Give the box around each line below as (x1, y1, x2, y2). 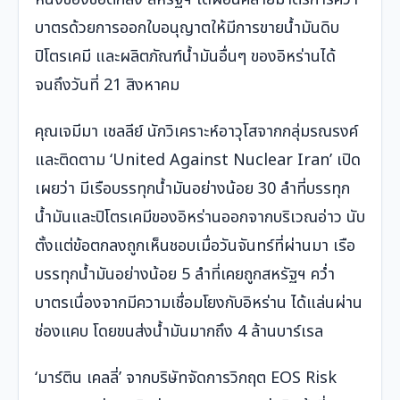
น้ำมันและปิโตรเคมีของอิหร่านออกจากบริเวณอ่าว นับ (35, 205, 365, 230)
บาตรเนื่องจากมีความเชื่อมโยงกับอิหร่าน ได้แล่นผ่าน (35, 291, 362, 316)
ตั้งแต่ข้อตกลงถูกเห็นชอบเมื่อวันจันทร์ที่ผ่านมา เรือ (35, 234, 355, 259)
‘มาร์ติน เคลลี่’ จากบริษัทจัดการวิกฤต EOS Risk (35, 366, 337, 391)
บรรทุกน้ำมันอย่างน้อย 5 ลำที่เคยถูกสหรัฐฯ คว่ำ (35, 262, 335, 287)
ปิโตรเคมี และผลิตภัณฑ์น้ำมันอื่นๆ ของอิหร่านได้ (35, 45, 336, 70)
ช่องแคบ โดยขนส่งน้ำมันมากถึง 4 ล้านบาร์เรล (35, 320, 323, 345)
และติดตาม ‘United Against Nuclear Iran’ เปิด (35, 148, 361, 173)
